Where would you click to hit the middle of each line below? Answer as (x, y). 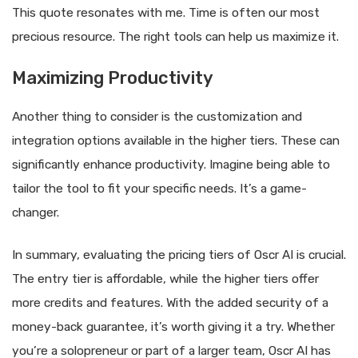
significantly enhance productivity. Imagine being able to (171, 164)
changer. (36, 212)
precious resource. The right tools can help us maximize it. (175, 37)
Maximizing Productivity (113, 78)
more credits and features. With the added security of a (170, 302)
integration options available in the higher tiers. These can (176, 140)
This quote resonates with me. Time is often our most (166, 13)
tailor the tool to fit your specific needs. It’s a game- (159, 188)
